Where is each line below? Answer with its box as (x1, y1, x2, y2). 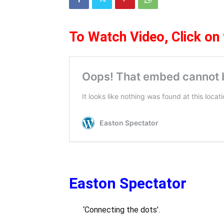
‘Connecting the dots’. (69, 205, 160, 214)
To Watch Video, (69, 29, 171, 45)
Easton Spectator (69, 174, 186, 192)
